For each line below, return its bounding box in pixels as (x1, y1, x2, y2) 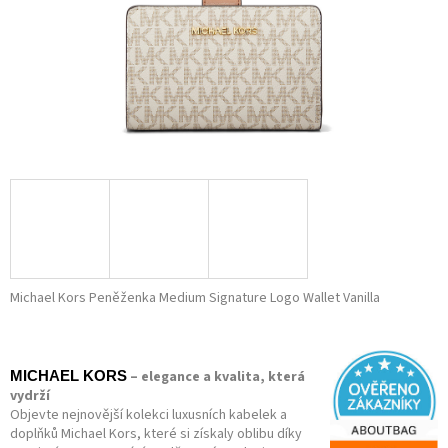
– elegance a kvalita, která (130, 367, 305, 388)
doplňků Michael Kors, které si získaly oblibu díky (10, 424, 302, 445)
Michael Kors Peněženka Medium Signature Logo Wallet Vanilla (10, 288, 380, 309)
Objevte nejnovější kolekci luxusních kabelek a (10, 405, 287, 426)
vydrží (10, 386, 50, 407)
